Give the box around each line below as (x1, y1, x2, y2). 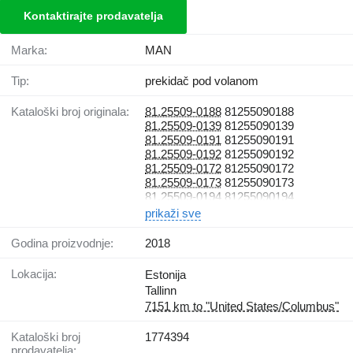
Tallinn (145, 284, 176, 298)
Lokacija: (17, 267, 57, 281)
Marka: (21, 43, 47, 58)
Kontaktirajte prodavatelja (24, 9, 163, 23)
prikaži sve (145, 206, 201, 221)
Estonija (145, 268, 186, 282)
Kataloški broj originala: (19, 105, 129, 119)
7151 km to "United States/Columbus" (145, 299, 339, 314)
